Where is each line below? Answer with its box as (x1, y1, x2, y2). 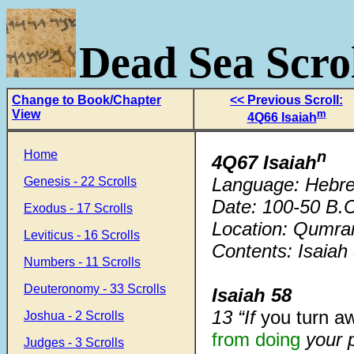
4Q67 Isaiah (212, 152, 317, 173)
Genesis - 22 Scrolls (24, 175, 137, 188)
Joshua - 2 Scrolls (24, 309, 124, 322)
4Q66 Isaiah (247, 111, 317, 125)
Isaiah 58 (212, 284, 292, 306)
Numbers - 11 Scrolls (24, 255, 141, 269)
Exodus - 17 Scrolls (24, 201, 133, 215)
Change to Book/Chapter (12, 93, 161, 107)
